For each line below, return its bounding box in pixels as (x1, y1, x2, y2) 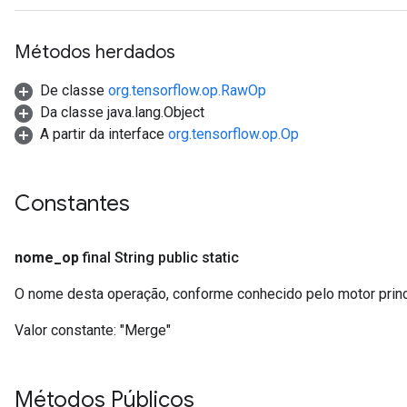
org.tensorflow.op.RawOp (108, 82, 266, 99)
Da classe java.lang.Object (40, 104, 204, 121)
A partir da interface (40, 125, 168, 143)
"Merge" (120, 322, 171, 339)
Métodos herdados (15, 41, 175, 64)
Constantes (15, 190, 135, 217)
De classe (40, 82, 108, 99)
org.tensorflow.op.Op (168, 125, 299, 143)
